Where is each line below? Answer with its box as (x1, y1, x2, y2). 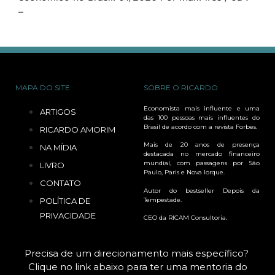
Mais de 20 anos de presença (144, 141, 260, 149)
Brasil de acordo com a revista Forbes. (144, 122, 257, 131)
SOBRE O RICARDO (144, 82, 218, 92)
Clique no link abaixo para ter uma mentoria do (28, 260, 247, 273)
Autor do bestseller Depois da (144, 186, 260, 195)
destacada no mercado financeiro (144, 150, 260, 158)
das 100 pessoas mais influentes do (144, 113, 260, 122)
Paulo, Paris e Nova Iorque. (144, 168, 225, 177)
